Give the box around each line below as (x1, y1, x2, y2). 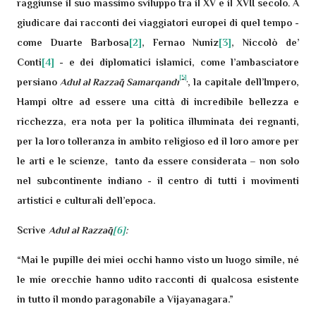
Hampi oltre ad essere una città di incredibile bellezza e (17, 96, 299, 107)
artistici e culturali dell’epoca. (17, 195, 156, 206)
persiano (17, 76, 60, 87)
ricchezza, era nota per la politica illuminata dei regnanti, (17, 116, 299, 127)
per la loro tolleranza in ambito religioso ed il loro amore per (17, 135, 299, 147)
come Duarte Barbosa (17, 37, 129, 48)
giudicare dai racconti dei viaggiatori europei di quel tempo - (17, 17, 299, 28)
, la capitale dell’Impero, (188, 76, 299, 87)
